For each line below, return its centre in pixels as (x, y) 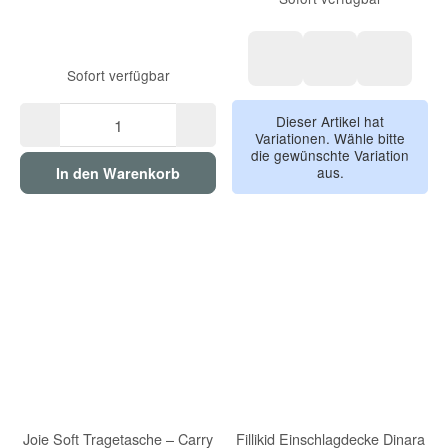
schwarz (412, 91)
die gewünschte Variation (330, 154)
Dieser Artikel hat (330, 120)
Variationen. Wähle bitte (330, 137)
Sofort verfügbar (118, 75)
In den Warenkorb (118, 172)
